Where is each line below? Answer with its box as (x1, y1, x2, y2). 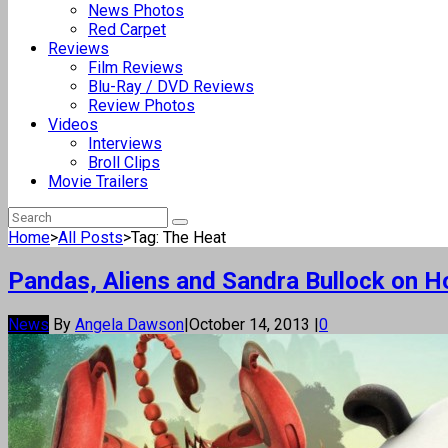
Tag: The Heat (131, 228, 226, 247)
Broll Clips (88, 153, 160, 172)
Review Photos (88, 96, 195, 115)
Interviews (88, 134, 162, 153)
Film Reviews (88, 58, 183, 77)
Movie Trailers (48, 172, 148, 191)
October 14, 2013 (189, 314, 314, 334)
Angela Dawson (75, 314, 184, 334)
